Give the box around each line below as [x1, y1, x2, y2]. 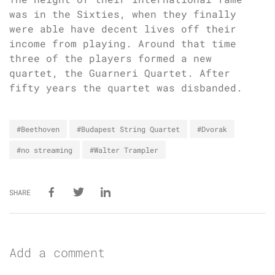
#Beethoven [17, 124, 60, 134]
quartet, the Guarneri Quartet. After [9, 66, 230, 80]
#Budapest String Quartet [77, 124, 180, 134]
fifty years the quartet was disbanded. [9, 81, 242, 95]
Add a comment [9, 244, 105, 261]
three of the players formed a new [9, 52, 212, 65]
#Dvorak [197, 124, 227, 134]
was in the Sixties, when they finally [9, 7, 236, 21]
